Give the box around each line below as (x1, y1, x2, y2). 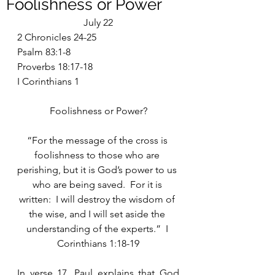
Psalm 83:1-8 (17, 46, 71, 58)
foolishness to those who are (34, 149, 162, 161)
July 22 (83, 17, 113, 28)
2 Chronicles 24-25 (17, 31, 96, 43)
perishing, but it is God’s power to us (17, 164, 179, 176)
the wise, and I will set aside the (29, 208, 168, 220)
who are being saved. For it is (32, 179, 165, 190)
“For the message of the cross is (26, 134, 170, 146)
